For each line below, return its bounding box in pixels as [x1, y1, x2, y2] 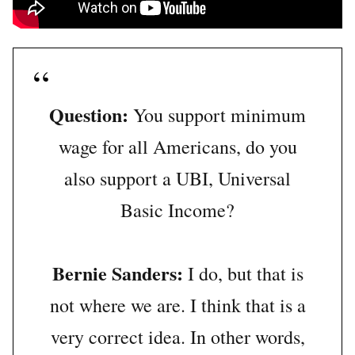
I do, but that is [182, 261, 303, 287]
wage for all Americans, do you [58, 134, 297, 160]
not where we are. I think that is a [49, 292, 306, 319]
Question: [49, 101, 128, 129]
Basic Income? [120, 197, 235, 223]
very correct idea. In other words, [50, 324, 305, 350]
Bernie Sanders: [52, 259, 183, 288]
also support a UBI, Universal [64, 166, 291, 192]
